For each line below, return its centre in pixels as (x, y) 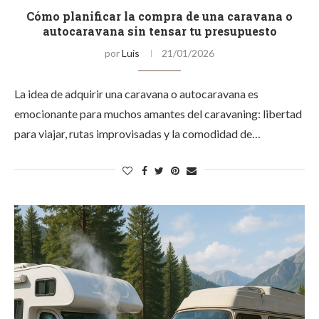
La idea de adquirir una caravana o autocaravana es (136, 94)
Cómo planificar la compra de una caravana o (159, 16)
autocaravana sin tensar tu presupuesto (159, 31)
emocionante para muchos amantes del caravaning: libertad (158, 114)
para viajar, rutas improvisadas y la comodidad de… (137, 134)
